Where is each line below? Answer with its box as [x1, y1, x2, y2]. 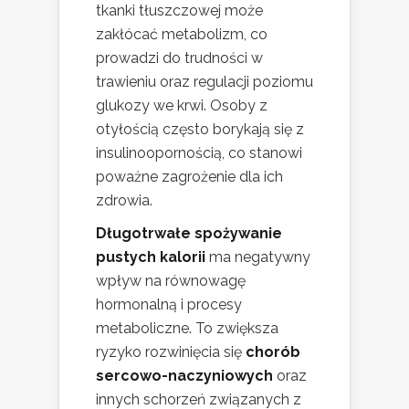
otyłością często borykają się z [96, 121, 304, 139]
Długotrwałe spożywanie [96, 225, 282, 243]
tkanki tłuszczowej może [96, 2, 263, 20]
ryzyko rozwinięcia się [96, 343, 246, 362]
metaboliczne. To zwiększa [96, 320, 278, 338]
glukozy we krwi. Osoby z [96, 97, 267, 115]
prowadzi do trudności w [96, 49, 263, 68]
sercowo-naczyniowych [96, 367, 273, 385]
